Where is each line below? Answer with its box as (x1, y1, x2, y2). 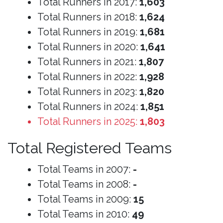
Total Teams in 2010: (37, 208, 132, 220)
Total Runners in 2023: (37, 85, 139, 98)
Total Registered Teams (7, 138, 172, 157)
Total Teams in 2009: (37, 193, 133, 205)
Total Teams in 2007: (37, 163, 133, 175)
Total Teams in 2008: (37, 178, 133, 190)
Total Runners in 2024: (37, 100, 140, 112)
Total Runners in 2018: (37, 10, 139, 23)
